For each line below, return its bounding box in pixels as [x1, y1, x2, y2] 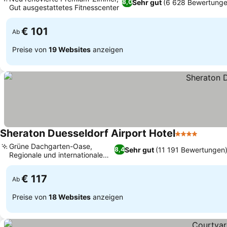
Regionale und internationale [9, 150, 103, 159]
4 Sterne [175, 134, 207, 144]
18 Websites [49, 192, 91, 201]
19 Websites [49, 45, 91, 54]
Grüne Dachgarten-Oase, [9, 142, 92, 150]
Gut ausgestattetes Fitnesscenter [9, 3, 119, 12]
